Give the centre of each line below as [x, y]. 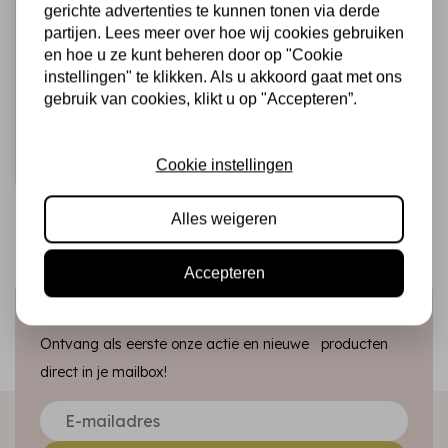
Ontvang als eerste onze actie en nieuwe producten [214, 344]
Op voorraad [167, 121]
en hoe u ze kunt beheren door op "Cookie [193, 55]
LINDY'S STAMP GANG [99, 45]
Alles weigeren [224, 219]
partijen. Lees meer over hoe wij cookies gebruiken [224, 33]
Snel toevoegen [97, 164]
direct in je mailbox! [103, 372]
